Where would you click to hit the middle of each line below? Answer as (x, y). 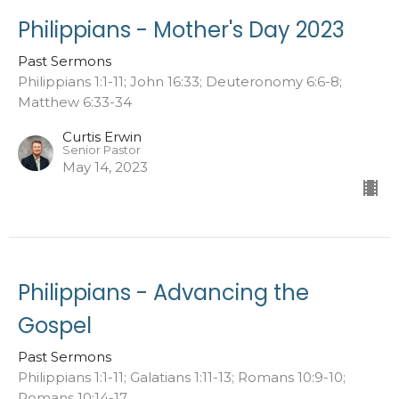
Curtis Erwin (102, 136)
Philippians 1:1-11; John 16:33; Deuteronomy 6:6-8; (180, 81)
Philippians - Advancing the (163, 292)
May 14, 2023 (105, 167)
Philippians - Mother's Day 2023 (181, 29)
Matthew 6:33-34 (75, 102)
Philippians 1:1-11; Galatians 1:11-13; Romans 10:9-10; (182, 377)
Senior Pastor (102, 150)
